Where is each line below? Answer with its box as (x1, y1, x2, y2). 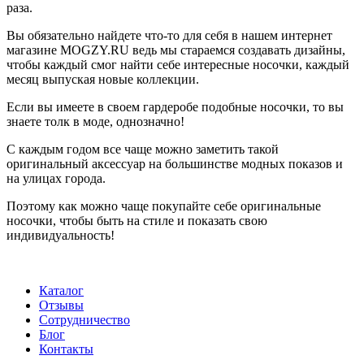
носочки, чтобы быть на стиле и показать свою (6, 213, 267, 227)
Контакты (39, 341, 93, 356)
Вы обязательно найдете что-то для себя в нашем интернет (6, 28, 332, 42)
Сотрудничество (39, 312, 130, 327)
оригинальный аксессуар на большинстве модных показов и (6, 156, 343, 171)
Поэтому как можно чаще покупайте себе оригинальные (6, 198, 321, 213)
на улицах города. (6, 171, 106, 185)
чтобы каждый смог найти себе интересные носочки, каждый (6, 57, 349, 71)
